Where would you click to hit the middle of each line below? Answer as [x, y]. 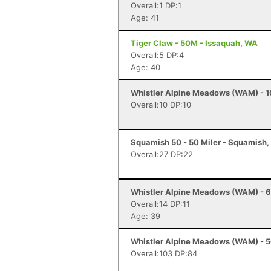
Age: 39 [145, 216]
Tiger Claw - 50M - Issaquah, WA [194, 43]
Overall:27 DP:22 [162, 154]
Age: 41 [145, 18]
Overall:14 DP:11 [160, 204]
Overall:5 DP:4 [157, 55]
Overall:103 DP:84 [164, 253]
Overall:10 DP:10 [161, 105]
